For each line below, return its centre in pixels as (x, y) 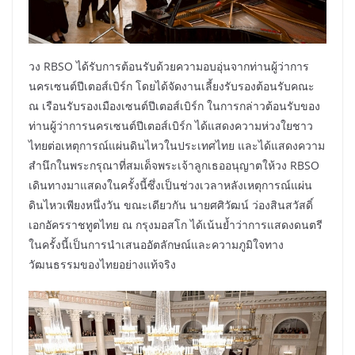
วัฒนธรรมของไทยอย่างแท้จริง (102, 264)
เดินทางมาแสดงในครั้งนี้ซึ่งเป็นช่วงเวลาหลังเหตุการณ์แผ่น (170, 185)
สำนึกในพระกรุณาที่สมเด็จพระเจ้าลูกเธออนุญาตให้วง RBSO (174, 165)
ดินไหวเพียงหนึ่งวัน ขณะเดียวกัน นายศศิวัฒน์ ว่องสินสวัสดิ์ (171, 204)
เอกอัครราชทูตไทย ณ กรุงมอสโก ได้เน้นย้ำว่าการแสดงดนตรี (176, 224)
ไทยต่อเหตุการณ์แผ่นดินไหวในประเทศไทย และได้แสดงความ (177, 145)
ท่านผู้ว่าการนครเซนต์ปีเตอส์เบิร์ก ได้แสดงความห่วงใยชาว (171, 125)
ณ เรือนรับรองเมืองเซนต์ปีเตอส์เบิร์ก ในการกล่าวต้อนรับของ (174, 105)
